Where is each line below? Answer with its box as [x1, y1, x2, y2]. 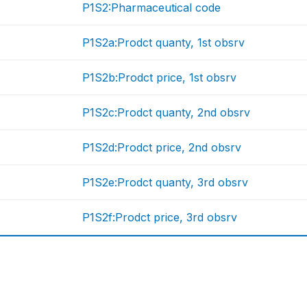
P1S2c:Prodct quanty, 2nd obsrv [82, 106, 251, 120]
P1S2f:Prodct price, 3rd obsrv [82, 210, 238, 225]
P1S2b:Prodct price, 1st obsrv [82, 71, 237, 85]
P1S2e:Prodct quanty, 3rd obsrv [82, 175, 249, 190]
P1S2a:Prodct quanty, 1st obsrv [82, 36, 245, 50]
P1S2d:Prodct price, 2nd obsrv [82, 140, 242, 155]
